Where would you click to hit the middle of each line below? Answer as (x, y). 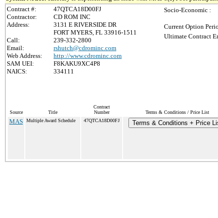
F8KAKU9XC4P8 (77, 64)
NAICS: (17, 71)
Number (102, 112)
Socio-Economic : (188, 10)
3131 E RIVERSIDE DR (85, 25)
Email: (16, 48)
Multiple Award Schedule (51, 120)
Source (16, 112)
